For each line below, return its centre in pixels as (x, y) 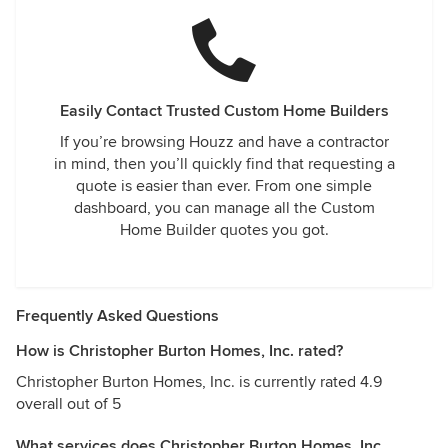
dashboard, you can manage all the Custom (224, 208)
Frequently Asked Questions (117, 316)
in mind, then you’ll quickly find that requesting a (224, 164)
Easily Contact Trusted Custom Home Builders (224, 111)
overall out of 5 (68, 404)
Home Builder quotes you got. (224, 230)
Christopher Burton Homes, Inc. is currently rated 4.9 (199, 382)
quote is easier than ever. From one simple (224, 186)
